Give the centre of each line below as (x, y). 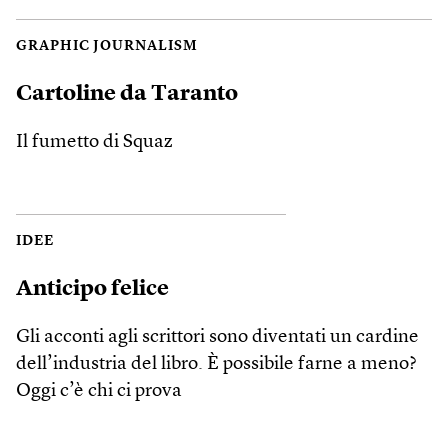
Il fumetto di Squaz (94, 142)
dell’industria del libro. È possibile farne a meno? (216, 364)
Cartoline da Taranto (127, 93)
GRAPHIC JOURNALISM (107, 46)
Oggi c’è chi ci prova (99, 391)
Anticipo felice (92, 288)
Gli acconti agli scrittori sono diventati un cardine (217, 337)
